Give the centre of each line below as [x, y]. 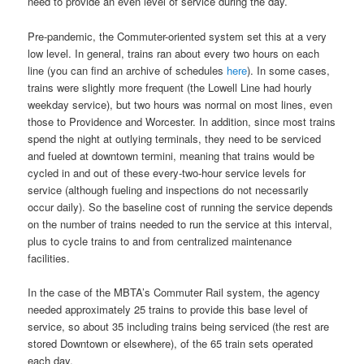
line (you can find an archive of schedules [128, 70]
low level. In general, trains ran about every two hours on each [174, 53]
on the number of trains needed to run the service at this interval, [180, 223]
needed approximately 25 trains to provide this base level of [168, 309]
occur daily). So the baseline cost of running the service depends [181, 206]
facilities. [49, 258]
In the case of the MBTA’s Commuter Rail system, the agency [174, 292]
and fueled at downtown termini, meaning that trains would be [171, 155]
